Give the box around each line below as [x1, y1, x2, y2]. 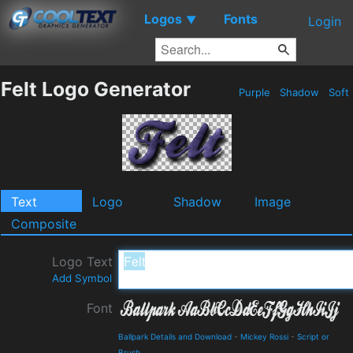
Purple [236, 86, 273, 98]
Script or [297, 331, 329, 341]
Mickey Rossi [240, 331, 288, 341]
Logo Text [52, 253, 113, 269]
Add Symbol [52, 271, 112, 284]
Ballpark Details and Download [118, 331, 232, 341]
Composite [11, 215, 76, 232]
